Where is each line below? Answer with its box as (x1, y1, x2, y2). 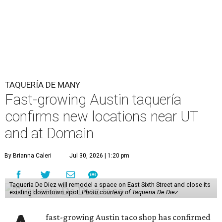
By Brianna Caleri (4, 152, 52, 159)
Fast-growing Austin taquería (5, 91, 181, 108)
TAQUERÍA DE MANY (5, 80, 80, 90)
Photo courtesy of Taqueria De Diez (81, 188, 178, 196)
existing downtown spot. (9, 188, 82, 196)
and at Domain (5, 125, 94, 142)
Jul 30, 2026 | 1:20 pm (69, 152, 129, 159)
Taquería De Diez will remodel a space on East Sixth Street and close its (9, 181, 211, 188)
